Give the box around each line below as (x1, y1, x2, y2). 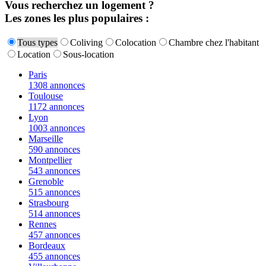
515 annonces (28, 186, 80, 197)
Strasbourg (28, 197, 69, 208)
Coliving (70, 37, 103, 47)
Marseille (28, 133, 63, 144)
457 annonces (28, 229, 80, 240)
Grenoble (28, 176, 64, 186)
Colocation (115, 37, 156, 47)
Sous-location (63, 49, 114, 59)
